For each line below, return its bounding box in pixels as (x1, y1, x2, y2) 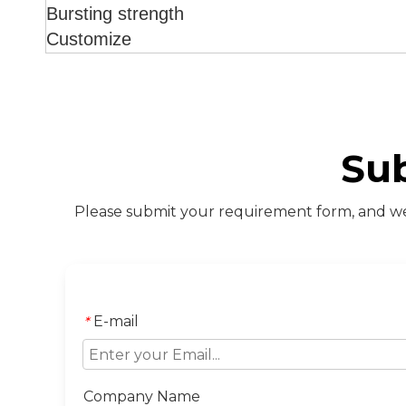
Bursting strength (46, 4, 184, 24)
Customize (46, 29, 131, 49)
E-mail (93, 313, 139, 330)
